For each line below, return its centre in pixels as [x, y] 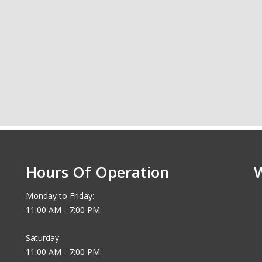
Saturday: [43, 237]
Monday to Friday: [60, 195]
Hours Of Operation [97, 172]
